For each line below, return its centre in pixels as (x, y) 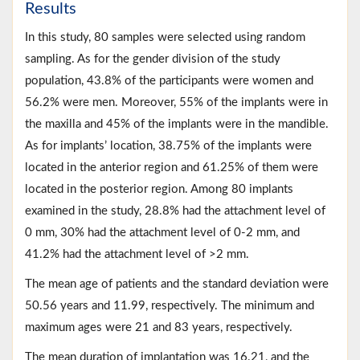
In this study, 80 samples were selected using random (165, 37)
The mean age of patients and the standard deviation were (177, 284)
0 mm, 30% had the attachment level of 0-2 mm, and (162, 232)
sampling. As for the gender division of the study (153, 59)
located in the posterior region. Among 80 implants (159, 189)
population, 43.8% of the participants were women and (169, 80)
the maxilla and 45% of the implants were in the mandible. (177, 124)
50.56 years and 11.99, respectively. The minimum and (170, 305)
